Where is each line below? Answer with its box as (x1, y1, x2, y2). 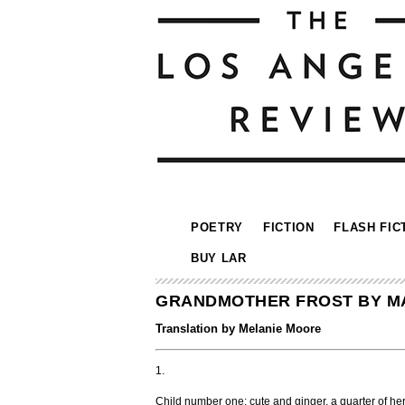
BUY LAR (191, 251, 247, 265)
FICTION (262, 221, 315, 234)
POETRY (191, 221, 243, 234)
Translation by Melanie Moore (155, 322, 321, 335)
